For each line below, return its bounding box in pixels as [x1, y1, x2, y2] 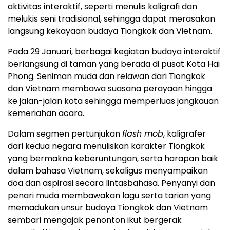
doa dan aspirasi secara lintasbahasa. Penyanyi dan [8, 177, 215, 189]
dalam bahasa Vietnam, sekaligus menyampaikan [8, 164, 208, 177]
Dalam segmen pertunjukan [8, 127, 122, 140]
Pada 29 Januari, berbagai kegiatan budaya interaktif [8, 45, 221, 57]
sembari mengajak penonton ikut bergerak [8, 214, 182, 226]
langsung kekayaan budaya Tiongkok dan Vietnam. [8, 25, 212, 37]
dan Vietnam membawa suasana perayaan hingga [8, 82, 212, 94]
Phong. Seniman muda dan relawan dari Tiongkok [8, 70, 205, 82]
